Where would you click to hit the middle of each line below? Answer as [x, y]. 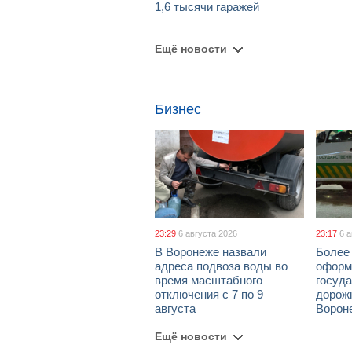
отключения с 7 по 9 [209, 294]
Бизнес [178, 109]
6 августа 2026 [208, 233]
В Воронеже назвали [211, 252]
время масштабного [209, 280]
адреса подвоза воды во [221, 266]
